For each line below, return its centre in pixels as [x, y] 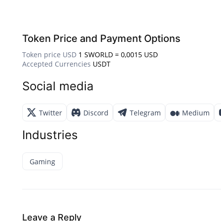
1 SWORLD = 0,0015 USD [118, 55]
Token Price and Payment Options [101, 39]
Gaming [42, 161]
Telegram [145, 112]
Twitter [51, 112]
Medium [196, 112]
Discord [96, 112]
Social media [58, 86]
